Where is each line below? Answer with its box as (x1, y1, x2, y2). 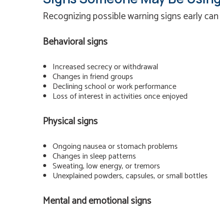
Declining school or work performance (53, 80, 176, 94)
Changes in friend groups (53, 70, 133, 84)
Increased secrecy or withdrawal (53, 60, 158, 74)
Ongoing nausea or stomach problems (53, 139, 178, 153)
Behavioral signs (43, 34, 108, 50)
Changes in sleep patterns (53, 149, 136, 163)
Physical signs (43, 113, 98, 129)
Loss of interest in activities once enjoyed (53, 90, 188, 104)
